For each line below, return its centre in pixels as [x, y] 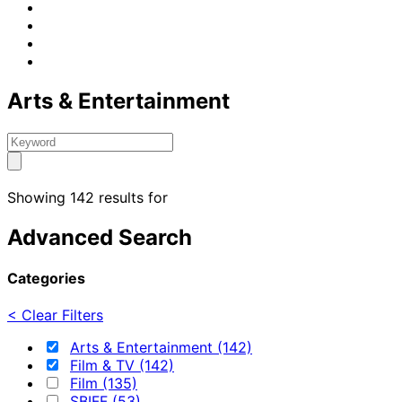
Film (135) [104, 384]
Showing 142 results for [87, 197]
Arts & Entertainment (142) [161, 348]
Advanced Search [100, 237]
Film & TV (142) [122, 366]
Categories [46, 278]
